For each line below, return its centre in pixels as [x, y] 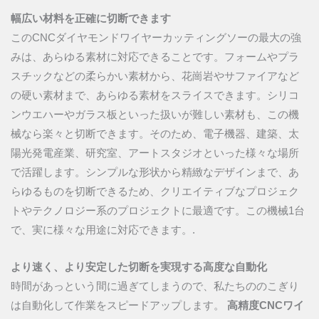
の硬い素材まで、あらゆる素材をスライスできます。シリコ [155, 95]
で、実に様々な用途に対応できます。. [103, 230]
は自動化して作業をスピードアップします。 [117, 306]
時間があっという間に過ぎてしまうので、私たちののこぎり [155, 287]
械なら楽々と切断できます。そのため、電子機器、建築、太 [155, 134]
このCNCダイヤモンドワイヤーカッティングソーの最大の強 [156, 37]
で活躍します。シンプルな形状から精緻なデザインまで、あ [155, 172]
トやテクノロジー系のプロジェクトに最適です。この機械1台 [158, 210]
